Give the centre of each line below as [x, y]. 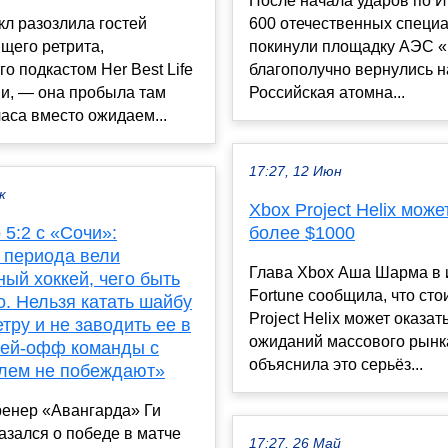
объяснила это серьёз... [336, 365]
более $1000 [302, 233]
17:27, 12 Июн [295, 172]
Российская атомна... [327, 93]
